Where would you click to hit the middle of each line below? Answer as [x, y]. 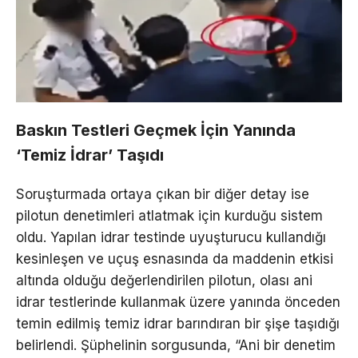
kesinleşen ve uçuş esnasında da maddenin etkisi [175, 259]
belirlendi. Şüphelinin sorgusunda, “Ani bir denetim [176, 345]
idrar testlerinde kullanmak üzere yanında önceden [178, 302]
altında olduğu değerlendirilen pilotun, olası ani [164, 280]
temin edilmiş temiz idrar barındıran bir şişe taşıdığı [178, 323]
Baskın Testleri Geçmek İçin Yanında [156, 130]
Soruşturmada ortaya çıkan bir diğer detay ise [163, 194]
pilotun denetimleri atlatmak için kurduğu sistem [169, 215]
